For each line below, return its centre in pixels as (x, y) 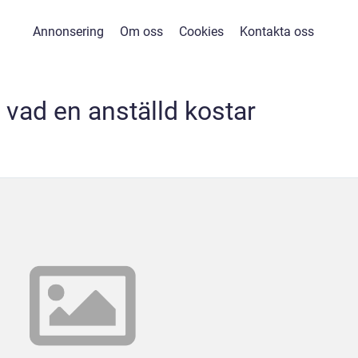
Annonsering (68, 32)
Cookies (201, 32)
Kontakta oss (277, 32)
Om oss (141, 32)
